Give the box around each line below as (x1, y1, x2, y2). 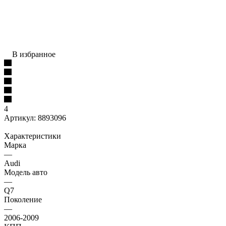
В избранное (12, 49, 55, 59)
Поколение (4, 195, 42, 204)
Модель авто (4, 167, 47, 177)
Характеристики (4, 131, 61, 140)
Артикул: (4, 113, 36, 122)
